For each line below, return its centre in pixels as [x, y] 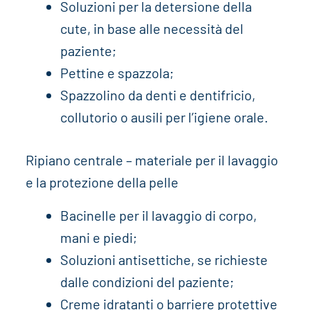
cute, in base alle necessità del [152, 28]
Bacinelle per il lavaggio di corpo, [158, 215]
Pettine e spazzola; [117, 72]
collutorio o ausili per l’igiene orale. [164, 117]
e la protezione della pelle [102, 182]
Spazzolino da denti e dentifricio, [157, 94]
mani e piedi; [98, 237]
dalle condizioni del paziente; [147, 281]
